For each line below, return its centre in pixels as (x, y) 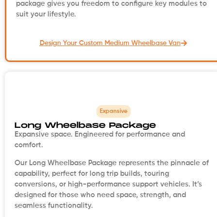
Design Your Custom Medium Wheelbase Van (110, 43)
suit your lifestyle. (46, 14)
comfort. (29, 145)
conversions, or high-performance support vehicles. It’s (108, 184)
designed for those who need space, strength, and (100, 195)
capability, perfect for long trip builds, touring (92, 173)
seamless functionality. (54, 205)
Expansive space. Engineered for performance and (100, 135)
